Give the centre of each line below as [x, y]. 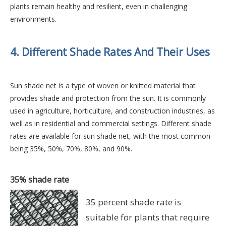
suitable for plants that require [148, 217]
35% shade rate [40, 180]
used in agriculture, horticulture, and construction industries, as [112, 111]
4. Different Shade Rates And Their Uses [110, 52]
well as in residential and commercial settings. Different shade [111, 124]
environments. [33, 19]
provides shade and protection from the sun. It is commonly [108, 98]
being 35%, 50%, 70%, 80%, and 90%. [71, 149]
